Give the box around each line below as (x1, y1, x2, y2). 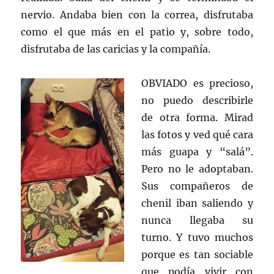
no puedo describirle (141, 94, 253, 106)
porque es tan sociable (141, 248, 253, 261)
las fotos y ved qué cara (141, 128, 253, 141)
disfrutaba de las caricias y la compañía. (21, 43, 211, 55)
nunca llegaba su (141, 214, 253, 226)
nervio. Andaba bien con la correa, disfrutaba (21, 9, 253, 21)
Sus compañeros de (141, 180, 253, 192)
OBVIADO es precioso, (141, 77, 253, 89)
